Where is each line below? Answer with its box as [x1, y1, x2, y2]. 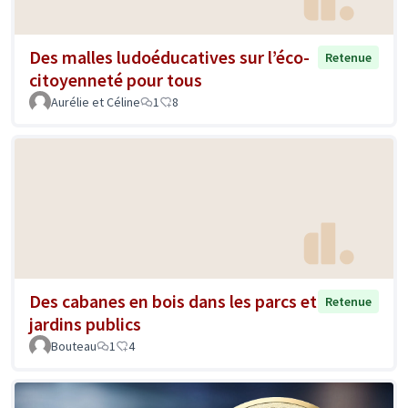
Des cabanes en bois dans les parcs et [29, 289, 317, 312]
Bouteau [51, 337, 97, 354]
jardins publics [29, 311, 141, 335]
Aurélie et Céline [51, 94, 140, 111]
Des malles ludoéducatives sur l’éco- [29, 46, 310, 69]
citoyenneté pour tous [29, 68, 202, 92]
